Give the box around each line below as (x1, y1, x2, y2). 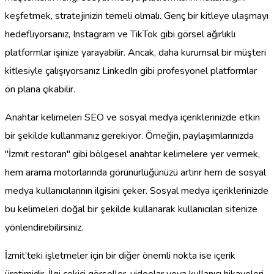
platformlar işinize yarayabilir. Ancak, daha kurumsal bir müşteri (5, 45, 266, 59)
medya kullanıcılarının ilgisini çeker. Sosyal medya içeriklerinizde (5, 183, 268, 198)
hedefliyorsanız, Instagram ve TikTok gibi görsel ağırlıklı (5, 27, 235, 41)
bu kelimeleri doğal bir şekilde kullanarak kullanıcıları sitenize (5, 202, 257, 216)
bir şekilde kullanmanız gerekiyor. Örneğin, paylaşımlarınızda (5, 128, 254, 143)
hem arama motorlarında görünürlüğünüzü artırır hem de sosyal (5, 165, 266, 179)
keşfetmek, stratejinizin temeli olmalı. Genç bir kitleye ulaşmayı (5, 9, 268, 23)
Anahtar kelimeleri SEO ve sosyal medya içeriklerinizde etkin (5, 110, 260, 124)
